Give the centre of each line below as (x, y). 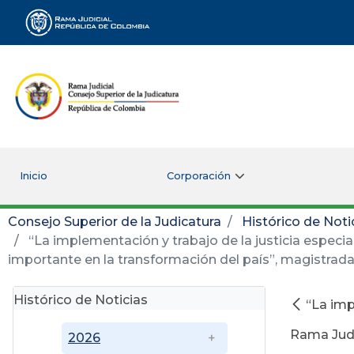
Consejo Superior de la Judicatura (115, 221)
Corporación (198, 175)
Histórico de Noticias (81, 299)
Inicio (33, 175)
